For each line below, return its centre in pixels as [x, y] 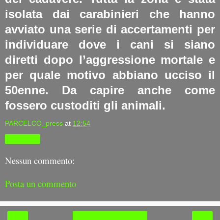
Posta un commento [41, 184]
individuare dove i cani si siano [110, 44]
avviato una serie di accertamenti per [110, 29]
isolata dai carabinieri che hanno [110, 14]
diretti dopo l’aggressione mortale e [110, 59]
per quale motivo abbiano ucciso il [110, 75]
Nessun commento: [40, 161]
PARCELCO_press [34, 123]
